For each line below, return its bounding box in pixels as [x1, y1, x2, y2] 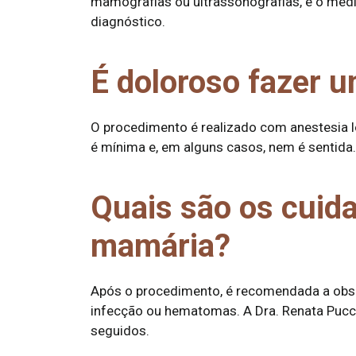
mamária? [91, 227, 230, 265]
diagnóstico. [91, 14, 165, 29]
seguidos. [91, 323, 149, 339]
